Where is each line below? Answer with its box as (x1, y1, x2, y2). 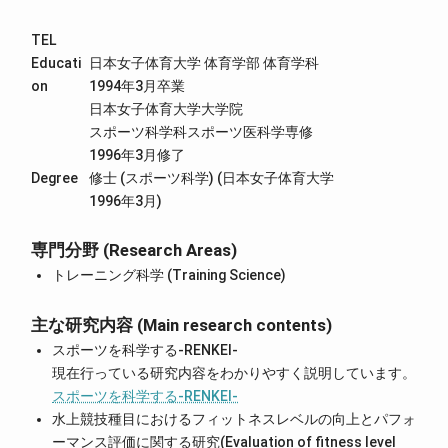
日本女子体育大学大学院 (88, 100, 243, 117)
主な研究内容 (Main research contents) (31, 314, 333, 335)
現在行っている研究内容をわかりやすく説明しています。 (52, 364, 417, 381)
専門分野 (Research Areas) (31, 240, 238, 261)
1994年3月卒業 (88, 77, 185, 94)
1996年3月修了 (88, 146, 185, 163)
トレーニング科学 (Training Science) (52, 267, 287, 284)
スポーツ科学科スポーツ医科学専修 (88, 123, 327, 140)
